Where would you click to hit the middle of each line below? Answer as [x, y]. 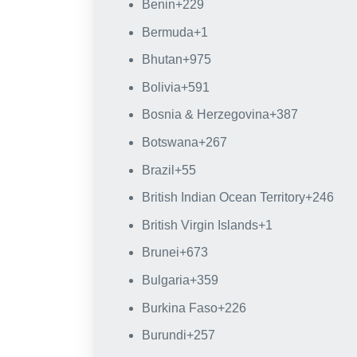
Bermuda [167, 32]
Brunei [160, 253]
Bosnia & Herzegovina [205, 115]
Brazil [158, 170]
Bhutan [162, 60]
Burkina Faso [179, 308]
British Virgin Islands [200, 225]
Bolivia [161, 87]
